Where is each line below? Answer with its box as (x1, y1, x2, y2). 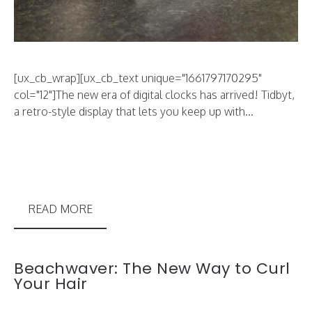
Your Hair (14, 272, 88, 295)
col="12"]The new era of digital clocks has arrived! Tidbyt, (14, 87, 295, 102)
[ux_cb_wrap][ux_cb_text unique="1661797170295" (14, 70, 262, 85)
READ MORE (28, 201, 93, 216)
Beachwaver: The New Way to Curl (14, 257, 290, 279)
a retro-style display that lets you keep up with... (14, 104, 253, 118)
